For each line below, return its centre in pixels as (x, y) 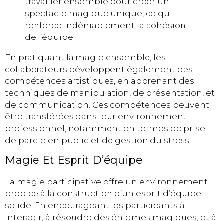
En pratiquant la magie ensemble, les (85, 57)
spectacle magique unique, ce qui (98, 14)
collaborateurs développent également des (99, 69)
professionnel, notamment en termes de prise (105, 129)
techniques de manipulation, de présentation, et (110, 93)
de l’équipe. (50, 37)
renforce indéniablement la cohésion (105, 25)
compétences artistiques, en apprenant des (100, 81)
